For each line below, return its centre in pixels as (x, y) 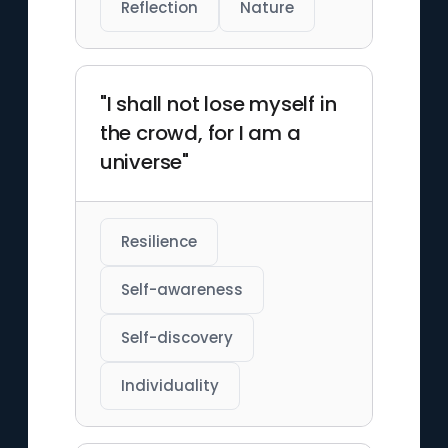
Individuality (169, 385)
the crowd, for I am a (200, 133)
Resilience (158, 241)
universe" (144, 162)
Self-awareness (181, 289)
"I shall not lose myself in (218, 104)
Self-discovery (176, 337)
